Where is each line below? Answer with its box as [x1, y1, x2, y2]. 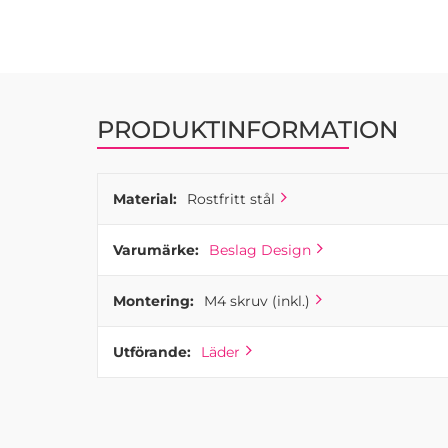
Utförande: [112, 343, 191, 361]
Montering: [112, 292, 194, 310]
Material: [112, 190, 177, 208]
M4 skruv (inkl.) [203, 292, 310, 310]
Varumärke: [112, 241, 199, 259]
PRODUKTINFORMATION [96, 115, 398, 144]
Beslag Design [208, 241, 311, 259]
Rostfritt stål [186, 190, 275, 208]
